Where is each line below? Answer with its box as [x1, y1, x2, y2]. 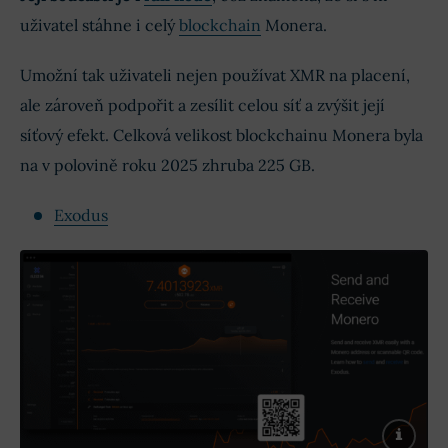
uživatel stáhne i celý [20, 15, 179, 36]
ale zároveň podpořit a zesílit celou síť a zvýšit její [20, 95, 385, 116]
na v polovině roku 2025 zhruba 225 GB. [20, 155, 315, 176]
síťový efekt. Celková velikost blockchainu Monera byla [20, 125, 423, 146]
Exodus [54, 205, 108, 226]
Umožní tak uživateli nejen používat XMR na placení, [20, 65, 410, 86]
